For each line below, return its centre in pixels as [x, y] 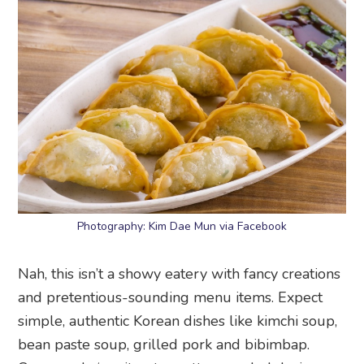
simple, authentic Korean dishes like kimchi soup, [178, 321]
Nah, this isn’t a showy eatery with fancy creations [180, 274]
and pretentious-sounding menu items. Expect [171, 298]
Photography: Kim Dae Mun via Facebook [182, 227]
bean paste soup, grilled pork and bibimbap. [164, 345]
